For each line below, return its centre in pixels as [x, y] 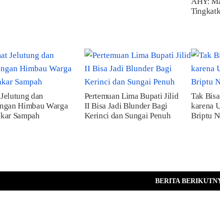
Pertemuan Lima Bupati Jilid [131, 96]
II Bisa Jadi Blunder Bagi [126, 106]
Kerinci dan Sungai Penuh [127, 116]
